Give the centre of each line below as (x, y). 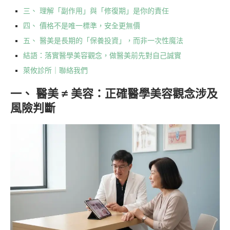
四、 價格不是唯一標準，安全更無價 (82, 26)
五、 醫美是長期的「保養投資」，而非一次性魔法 (103, 41)
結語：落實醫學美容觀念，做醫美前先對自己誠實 (102, 55)
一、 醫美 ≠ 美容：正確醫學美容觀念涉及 (114, 93)
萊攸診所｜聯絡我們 (55, 70)
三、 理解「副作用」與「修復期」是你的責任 (96, 11)
